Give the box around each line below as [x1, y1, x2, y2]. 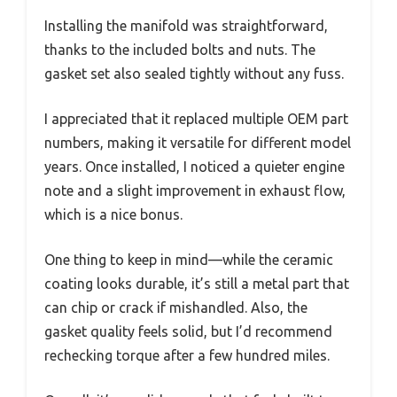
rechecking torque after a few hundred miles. [44, 346, 330, 363]
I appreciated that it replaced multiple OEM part [44, 110, 348, 127]
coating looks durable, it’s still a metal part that [44, 275, 349, 292]
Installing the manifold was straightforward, [44, 17, 328, 34]
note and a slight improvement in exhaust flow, [44, 182, 346, 198]
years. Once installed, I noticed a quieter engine [44, 158, 345, 175]
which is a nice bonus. [44, 206, 183, 222]
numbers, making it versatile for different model [44, 134, 351, 151]
